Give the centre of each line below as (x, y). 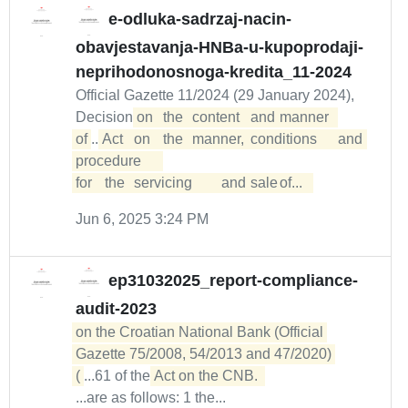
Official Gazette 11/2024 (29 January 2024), (215, 95)
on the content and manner (145, 117)
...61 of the (119, 376)
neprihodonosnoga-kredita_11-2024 (214, 72)
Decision (106, 117)
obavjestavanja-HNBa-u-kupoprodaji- (219, 47)
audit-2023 (116, 309)
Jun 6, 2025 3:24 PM (142, 219)
